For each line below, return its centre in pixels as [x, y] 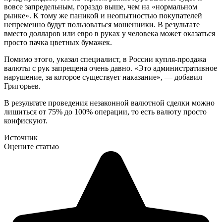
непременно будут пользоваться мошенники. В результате [102, 24]
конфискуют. [26, 120]
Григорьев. [22, 86]
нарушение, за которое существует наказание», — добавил [103, 77]
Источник [21, 137]
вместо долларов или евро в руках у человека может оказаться [110, 33]
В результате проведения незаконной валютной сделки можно [109, 103]
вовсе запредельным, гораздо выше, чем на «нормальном [101, 6]
